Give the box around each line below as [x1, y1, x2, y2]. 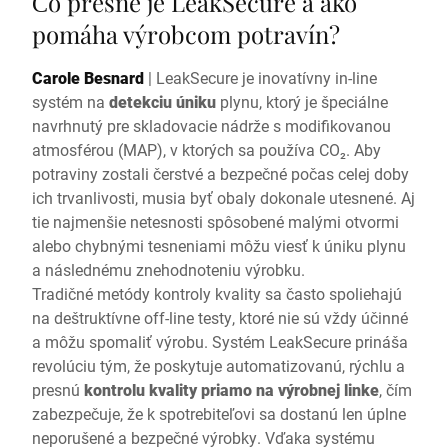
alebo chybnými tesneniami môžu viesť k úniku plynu [32, 235, 406, 256]
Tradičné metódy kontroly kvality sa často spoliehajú [32, 283, 402, 304]
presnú [32, 379, 84, 400]
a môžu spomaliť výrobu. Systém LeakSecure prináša [32, 331, 408, 352]
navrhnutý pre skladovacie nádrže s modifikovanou [32, 115, 391, 136]
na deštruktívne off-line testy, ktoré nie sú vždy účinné [32, 307, 408, 328]
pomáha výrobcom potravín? [32, 18, 340, 50]
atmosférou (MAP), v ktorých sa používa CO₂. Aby [32, 139, 381, 160]
